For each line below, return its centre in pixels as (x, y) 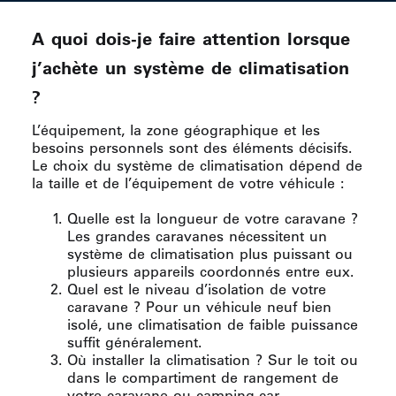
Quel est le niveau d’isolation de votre (197, 289)
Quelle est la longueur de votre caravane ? (213, 219)
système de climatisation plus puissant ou (210, 254)
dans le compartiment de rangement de (203, 378)
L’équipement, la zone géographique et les (176, 130)
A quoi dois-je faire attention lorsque (191, 39)
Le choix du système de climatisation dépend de (197, 166)
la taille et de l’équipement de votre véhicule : (188, 183)
